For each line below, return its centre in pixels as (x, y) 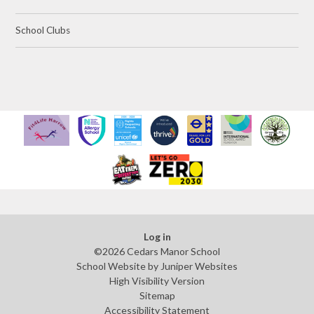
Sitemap (157, 295)
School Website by (118, 266)
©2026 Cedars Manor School (157, 251)
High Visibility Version (157, 280)
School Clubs (43, 30)
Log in (157, 236)
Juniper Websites (199, 266)
